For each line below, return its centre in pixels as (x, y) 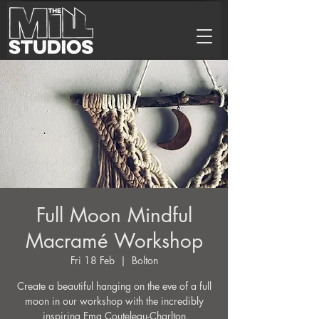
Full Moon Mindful (114, 215)
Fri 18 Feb (92, 260)
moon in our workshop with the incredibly (114, 301)
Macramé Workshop (114, 241)
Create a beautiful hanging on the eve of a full (114, 286)
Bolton (145, 260)
